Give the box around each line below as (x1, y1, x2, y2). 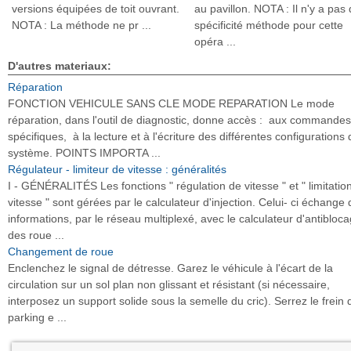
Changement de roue (8, 245, 114, 258)
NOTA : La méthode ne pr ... (12, 19, 151, 31)
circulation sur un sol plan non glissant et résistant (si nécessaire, (8, 278, 330, 291)
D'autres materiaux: (8, 60, 111, 72)
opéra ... (194, 35, 237, 48)
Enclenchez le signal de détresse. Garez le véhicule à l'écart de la (8, 262, 333, 274)
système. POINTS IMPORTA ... (8, 147, 161, 159)
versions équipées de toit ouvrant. (12, 2, 179, 15)
